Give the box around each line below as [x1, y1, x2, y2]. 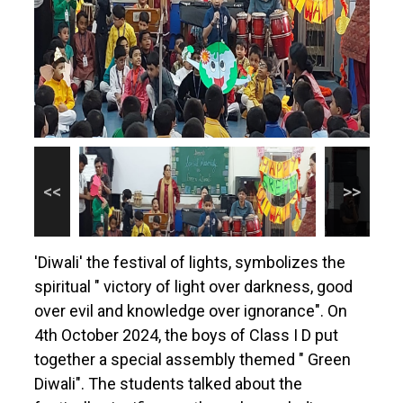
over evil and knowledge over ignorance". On [33, 301, 347, 321]
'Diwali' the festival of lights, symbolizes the [33, 253, 345, 273]
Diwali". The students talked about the [33, 374, 302, 394]
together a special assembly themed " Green [33, 350, 351, 370]
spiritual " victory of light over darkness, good [33, 277, 353, 297]
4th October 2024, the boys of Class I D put [33, 326, 338, 345]
